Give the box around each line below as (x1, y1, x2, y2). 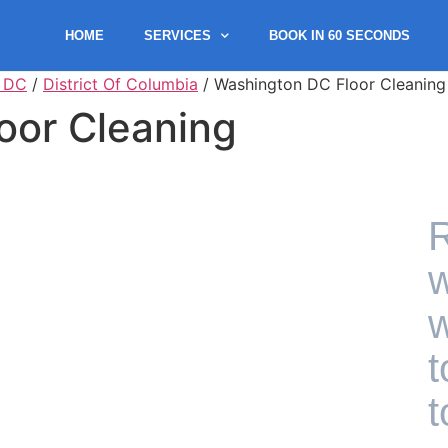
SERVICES (143, 27, 211, 43)
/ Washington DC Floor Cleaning (198, 74, 446, 94)
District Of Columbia (43, 74, 198, 94)
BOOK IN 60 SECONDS (268, 27, 410, 43)
